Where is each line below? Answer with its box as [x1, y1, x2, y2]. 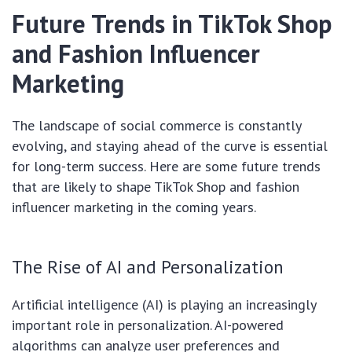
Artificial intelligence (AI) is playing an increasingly [12, 295, 316, 314]
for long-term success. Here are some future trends [12, 157, 321, 176]
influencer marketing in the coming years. [12, 198, 256, 217]
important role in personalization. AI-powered [12, 316, 284, 335]
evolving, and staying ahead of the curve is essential [12, 137, 328, 156]
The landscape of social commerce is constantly [12, 116, 301, 135]
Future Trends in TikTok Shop [12, 7, 332, 41]
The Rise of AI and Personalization [12, 255, 284, 279]
